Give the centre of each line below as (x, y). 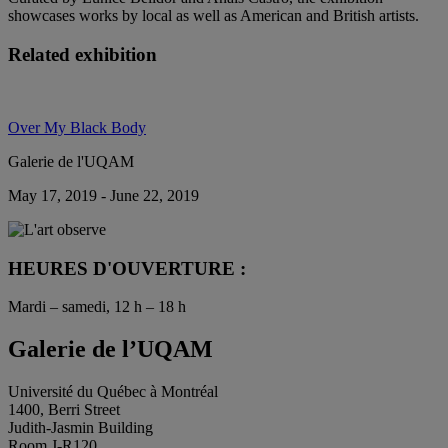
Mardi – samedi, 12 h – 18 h (97, 307)
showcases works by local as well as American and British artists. (213, 16)
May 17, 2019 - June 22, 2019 (103, 195)
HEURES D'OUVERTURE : (127, 268)
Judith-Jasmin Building (80, 428)
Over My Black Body (77, 127)
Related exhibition (82, 55)
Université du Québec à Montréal (113, 392)
